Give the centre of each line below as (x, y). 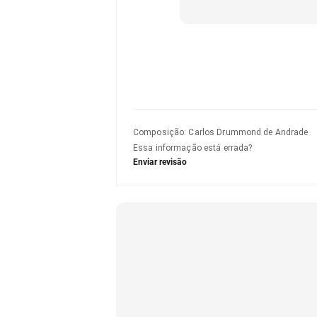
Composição (159, 132)
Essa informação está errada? (193, 148)
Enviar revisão (160, 162)
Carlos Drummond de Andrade (248, 132)
